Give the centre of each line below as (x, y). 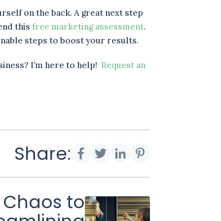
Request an (124, 65)
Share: (42, 153)
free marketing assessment (88, 26)
